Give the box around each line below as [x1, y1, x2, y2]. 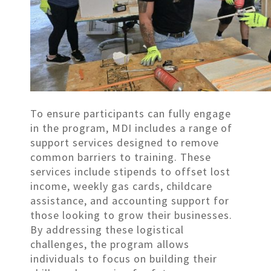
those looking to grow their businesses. [30, 207, 232, 222]
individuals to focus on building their [30, 251, 217, 266]
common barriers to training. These [30, 149, 211, 164]
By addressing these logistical [30, 222, 184, 237]
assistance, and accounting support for [30, 193, 229, 207]
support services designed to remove [30, 135, 219, 149]
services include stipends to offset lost [30, 164, 230, 178]
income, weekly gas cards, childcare [30, 178, 212, 193]
